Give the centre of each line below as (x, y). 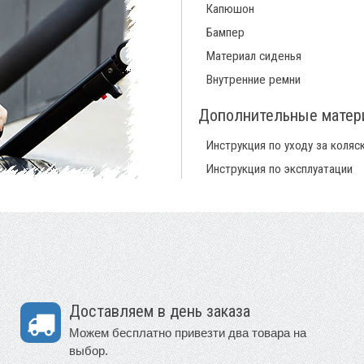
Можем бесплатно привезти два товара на (188, 332)
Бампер (225, 32)
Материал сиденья (254, 56)
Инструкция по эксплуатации (279, 169)
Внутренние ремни (253, 79)
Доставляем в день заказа (160, 311)
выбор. (89, 350)
